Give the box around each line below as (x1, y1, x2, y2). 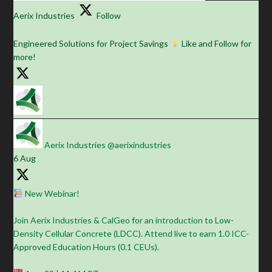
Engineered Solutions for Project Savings (13, 38, 171, 49)
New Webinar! (23, 188, 80, 199)
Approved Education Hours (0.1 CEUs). (13, 241, 160, 252)
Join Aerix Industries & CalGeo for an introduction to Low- (13, 214, 234, 225)
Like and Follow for (180, 38, 252, 49)
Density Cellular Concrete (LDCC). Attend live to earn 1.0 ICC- (13, 228, 250, 239)
